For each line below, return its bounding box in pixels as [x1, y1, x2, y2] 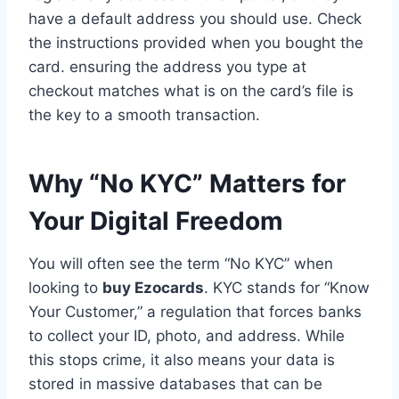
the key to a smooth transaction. [28, 105, 260, 124]
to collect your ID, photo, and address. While [28, 326, 345, 345]
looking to [28, 278, 102, 297]
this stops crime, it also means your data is [28, 350, 335, 369]
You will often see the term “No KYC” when [28, 254, 333, 273]
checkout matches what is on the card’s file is [28, 81, 354, 100]
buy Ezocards [102, 278, 204, 297]
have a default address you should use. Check [28, 9, 362, 28]
